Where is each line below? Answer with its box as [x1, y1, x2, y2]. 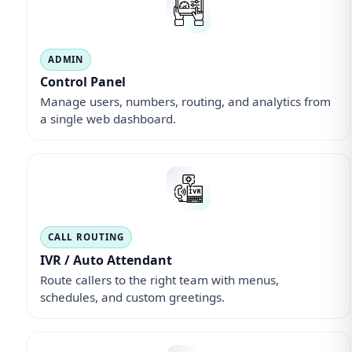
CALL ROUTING [47, 231, 124, 244]
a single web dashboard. [39, 111, 176, 127]
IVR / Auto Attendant [39, 251, 172, 269]
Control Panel [39, 73, 126, 91]
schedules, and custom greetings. [39, 288, 225, 305]
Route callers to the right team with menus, [39, 271, 279, 288]
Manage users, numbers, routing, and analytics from [39, 93, 331, 110]
